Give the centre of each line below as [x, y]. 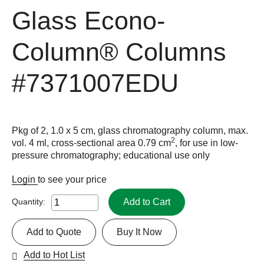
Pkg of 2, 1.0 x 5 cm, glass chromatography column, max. [130, 130]
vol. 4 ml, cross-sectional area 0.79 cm [91, 143]
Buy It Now [139, 232]
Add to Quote [54, 232]
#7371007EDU [95, 83]
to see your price [72, 179]
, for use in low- [207, 143]
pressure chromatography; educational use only [111, 155]
